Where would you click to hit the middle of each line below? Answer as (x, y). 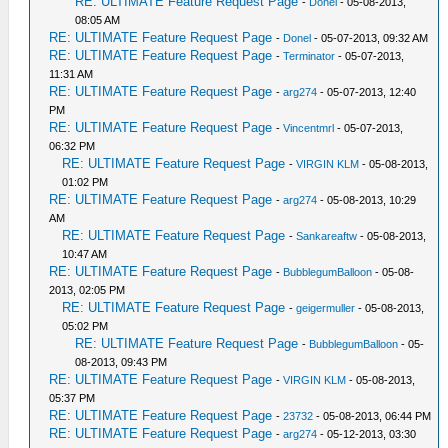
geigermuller (326, 308)
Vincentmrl (309, 128)
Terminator (309, 56)
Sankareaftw (327, 236)
